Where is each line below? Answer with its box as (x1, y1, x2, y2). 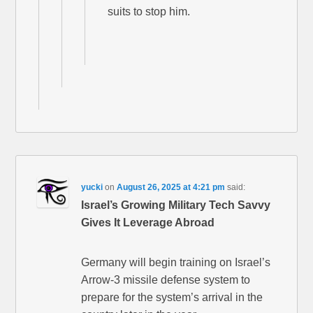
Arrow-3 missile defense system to (81, 274, 251, 286)
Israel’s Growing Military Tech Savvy (81, 199, 271, 212)
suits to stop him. (108, 6, 191, 18)
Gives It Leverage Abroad (81, 217, 215, 229)
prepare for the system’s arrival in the (81, 291, 263, 304)
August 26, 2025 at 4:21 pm (117, 182, 226, 193)
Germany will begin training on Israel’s (81, 256, 271, 269)
